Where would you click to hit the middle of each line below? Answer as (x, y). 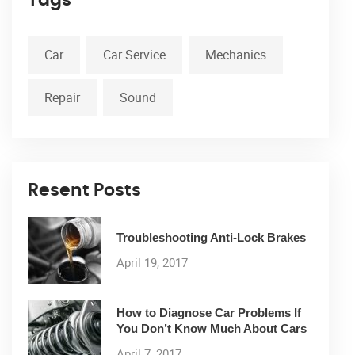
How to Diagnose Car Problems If (209, 313)
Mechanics (236, 54)
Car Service (134, 54)
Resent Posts (84, 190)
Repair (62, 97)
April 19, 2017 (152, 263)
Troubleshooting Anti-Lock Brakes (211, 238)
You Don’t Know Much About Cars (212, 329)
